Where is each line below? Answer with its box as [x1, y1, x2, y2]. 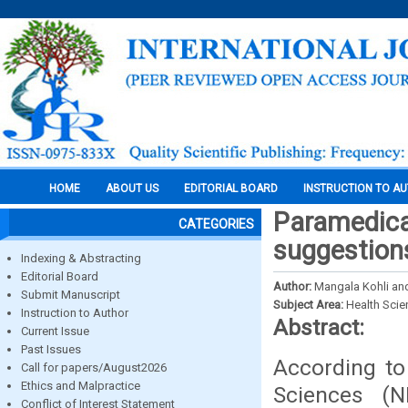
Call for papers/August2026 [21, 361, 167, 374]
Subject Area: [273, 298, 346, 311]
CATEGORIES [178, 217, 254, 231]
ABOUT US [106, 182, 158, 195]
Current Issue [21, 324, 89, 338]
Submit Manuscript [21, 288, 120, 301]
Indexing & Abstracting [21, 251, 141, 265]
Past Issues [21, 342, 81, 356]
